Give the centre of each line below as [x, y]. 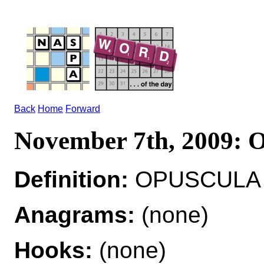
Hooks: [53, 250]
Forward [83, 109]
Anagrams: [75, 214]
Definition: [71, 179]
